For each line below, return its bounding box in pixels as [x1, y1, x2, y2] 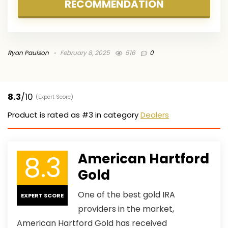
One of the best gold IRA [78, 188, 175, 201]
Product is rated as [8, 109, 82, 120]
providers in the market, [78, 203, 174, 215]
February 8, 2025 [59, 48, 110, 57]
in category [93, 109, 140, 120]
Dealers [140, 109, 169, 120]
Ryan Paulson [8, 48, 49, 57]
